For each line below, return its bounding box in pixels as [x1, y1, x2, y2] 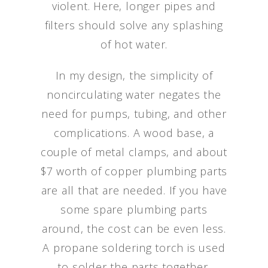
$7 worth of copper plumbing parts [40, 164, 228, 178]
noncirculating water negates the [47, 87, 221, 102]
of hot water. [100, 37, 168, 51]
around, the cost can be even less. [41, 221, 227, 236]
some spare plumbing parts [60, 202, 208, 217]
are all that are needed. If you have [41, 183, 227, 197]
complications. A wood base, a [53, 126, 215, 140]
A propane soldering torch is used [42, 240, 226, 255]
